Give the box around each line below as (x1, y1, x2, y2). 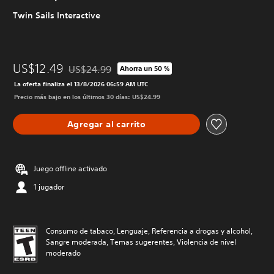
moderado (46, 248, 81, 258)
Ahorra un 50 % (119, 63, 169, 73)
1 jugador (34, 182, 64, 192)
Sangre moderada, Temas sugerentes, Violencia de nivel (46, 237, 236, 247)
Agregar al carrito (67, 118, 146, 130)
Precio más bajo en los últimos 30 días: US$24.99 (14, 92, 160, 101)
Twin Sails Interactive (13, 10, 100, 21)
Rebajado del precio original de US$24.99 (68, 68, 235, 80)
